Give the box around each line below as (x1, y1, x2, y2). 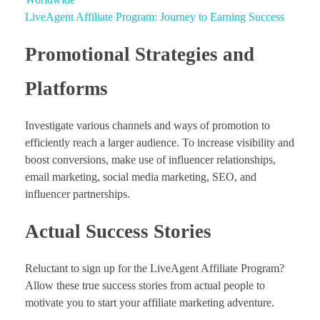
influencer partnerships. (25, 188, 130, 200)
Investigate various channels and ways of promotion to (25, 119, 270, 131)
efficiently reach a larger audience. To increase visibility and (25, 136, 294, 149)
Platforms (25, 77, 108, 99)
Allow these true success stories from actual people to (25, 279, 265, 292)
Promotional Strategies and (25, 43, 254, 65)
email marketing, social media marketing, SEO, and (25, 171, 256, 183)
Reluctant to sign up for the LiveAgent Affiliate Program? (25, 262, 284, 275)
